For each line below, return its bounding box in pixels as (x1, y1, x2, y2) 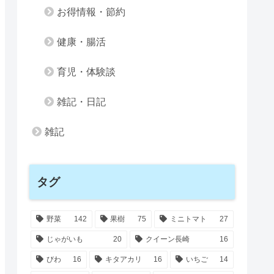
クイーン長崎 (145, 235, 190, 244)
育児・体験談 (57, 67, 116, 78)
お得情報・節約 (57, 7, 125, 18)
